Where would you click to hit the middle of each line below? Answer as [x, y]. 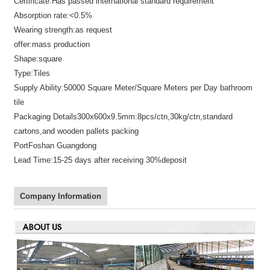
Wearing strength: [45, 30]
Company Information [61, 196]
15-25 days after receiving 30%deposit [120, 160]
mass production [61, 44]
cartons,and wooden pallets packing [77, 131]
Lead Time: [34, 160]
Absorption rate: [42, 15]
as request [94, 30]
